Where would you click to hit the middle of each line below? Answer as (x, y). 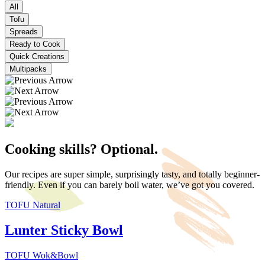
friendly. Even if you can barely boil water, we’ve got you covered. (130, 185)
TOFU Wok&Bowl (41, 255)
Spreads (24, 31)
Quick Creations (37, 56)
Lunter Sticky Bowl (64, 230)
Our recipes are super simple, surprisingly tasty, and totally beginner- (132, 174)
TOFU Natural (33, 205)
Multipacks (28, 69)
